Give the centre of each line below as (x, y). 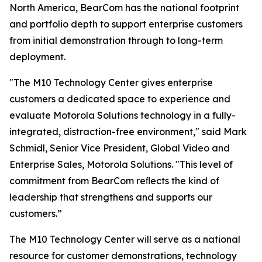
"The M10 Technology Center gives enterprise (111, 82)
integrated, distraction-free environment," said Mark (128, 132)
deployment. (37, 57)
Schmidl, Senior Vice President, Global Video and (120, 148)
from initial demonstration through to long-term (116, 40)
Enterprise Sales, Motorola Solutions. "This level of (121, 164)
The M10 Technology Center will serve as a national (125, 239)
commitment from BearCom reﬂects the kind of (114, 181)
